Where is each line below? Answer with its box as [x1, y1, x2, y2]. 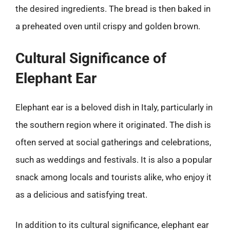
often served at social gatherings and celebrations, [15, 137, 211, 147]
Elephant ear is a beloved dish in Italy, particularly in [15, 102, 213, 112]
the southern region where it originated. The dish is [15, 119, 211, 130]
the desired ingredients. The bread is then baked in [15, 4, 210, 14]
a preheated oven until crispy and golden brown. [15, 21, 200, 31]
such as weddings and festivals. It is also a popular [15, 154, 212, 165]
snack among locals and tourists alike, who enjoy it [15, 171, 212, 182]
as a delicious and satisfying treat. [15, 189, 147, 200]
